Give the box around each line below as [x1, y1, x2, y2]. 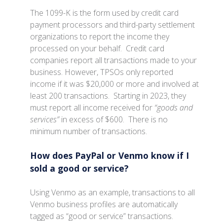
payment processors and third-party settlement [30, 19, 195, 31]
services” [30, 114, 60, 125]
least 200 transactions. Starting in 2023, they [30, 90, 186, 102]
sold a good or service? [30, 162, 129, 175]
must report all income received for [30, 102, 155, 113]
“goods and [154, 102, 193, 113]
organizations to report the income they [30, 31, 170, 42]
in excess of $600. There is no [59, 114, 168, 125]
